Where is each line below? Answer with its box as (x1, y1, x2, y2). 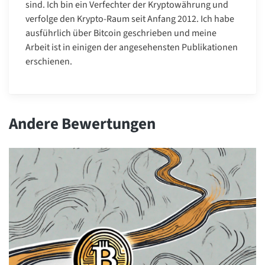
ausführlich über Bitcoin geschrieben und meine (25, 26, 216, 40)
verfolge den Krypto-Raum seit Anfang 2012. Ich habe (25, 12, 234, 25)
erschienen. (25, 54, 72, 68)
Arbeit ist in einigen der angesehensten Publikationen (25, 40, 238, 54)
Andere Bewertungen (9, 112, 156, 135)
